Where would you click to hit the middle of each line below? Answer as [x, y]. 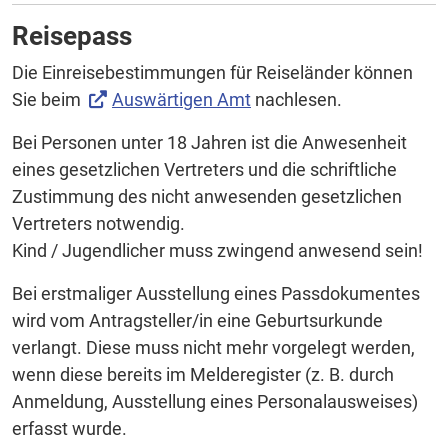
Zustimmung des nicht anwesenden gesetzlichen [207, 196]
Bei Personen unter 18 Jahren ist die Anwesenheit [209, 142]
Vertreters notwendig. [100, 223]
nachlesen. [296, 99]
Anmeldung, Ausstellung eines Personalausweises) [215, 401]
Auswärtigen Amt [181, 99]
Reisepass [72, 35]
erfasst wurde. [69, 428]
